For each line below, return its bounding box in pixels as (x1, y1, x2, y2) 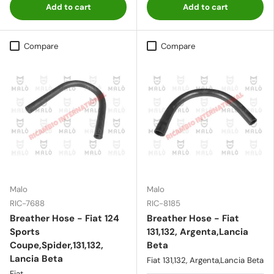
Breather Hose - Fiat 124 (10, 212, 119, 224)
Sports (10, 225, 40, 238)
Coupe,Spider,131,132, (10, 239, 103, 251)
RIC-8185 (147, 198, 180, 209)
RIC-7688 (10, 198, 45, 209)
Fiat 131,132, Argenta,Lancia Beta (147, 254, 264, 265)
